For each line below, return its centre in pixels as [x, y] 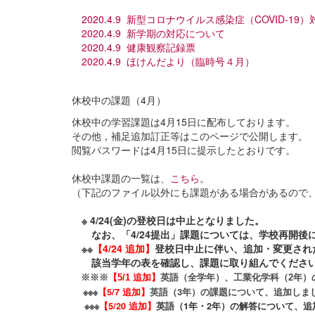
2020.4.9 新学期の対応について [153, 33]
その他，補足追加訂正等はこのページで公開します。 [190, 135]
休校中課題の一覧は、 [121, 178]
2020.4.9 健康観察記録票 [139, 47]
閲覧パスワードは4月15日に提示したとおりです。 [184, 149]
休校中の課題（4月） [119, 99]
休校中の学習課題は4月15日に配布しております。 [184, 121]
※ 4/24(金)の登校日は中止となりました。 [168, 220]
